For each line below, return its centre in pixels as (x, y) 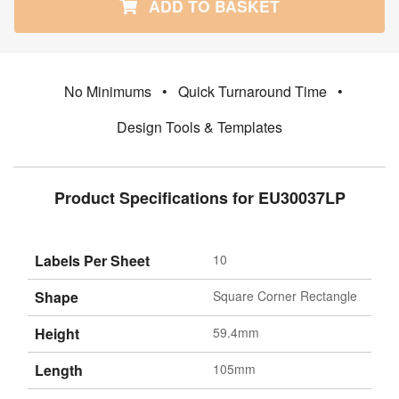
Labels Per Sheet (92, 260)
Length (59, 370)
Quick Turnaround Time (252, 91)
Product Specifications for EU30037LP (199, 197)
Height (57, 333)
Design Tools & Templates (199, 126)
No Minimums (107, 91)
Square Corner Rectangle (285, 295)
